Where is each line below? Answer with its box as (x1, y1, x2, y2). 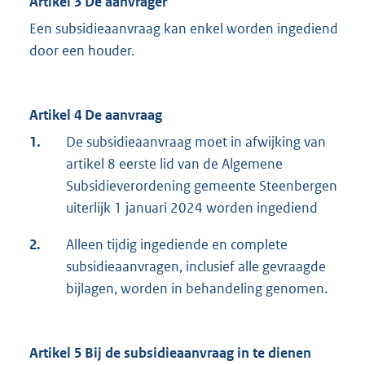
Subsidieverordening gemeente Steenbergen (66, 177, 337, 196)
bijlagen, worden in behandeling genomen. (66, 279, 328, 298)
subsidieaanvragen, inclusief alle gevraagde (66, 257, 326, 276)
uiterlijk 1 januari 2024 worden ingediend (66, 199, 318, 218)
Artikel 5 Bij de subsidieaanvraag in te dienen (29, 344, 311, 363)
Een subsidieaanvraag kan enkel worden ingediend (29, 20, 338, 38)
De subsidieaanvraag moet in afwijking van (66, 133, 326, 152)
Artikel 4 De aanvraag (29, 106, 162, 125)
